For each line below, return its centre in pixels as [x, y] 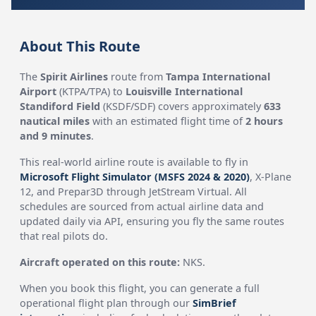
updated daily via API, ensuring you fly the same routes [152, 221]
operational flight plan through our [107, 303]
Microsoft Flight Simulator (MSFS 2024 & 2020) [135, 177]
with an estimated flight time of [168, 121]
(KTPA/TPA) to [91, 91]
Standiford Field [60, 106]
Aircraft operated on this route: [100, 262]
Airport [38, 91]
